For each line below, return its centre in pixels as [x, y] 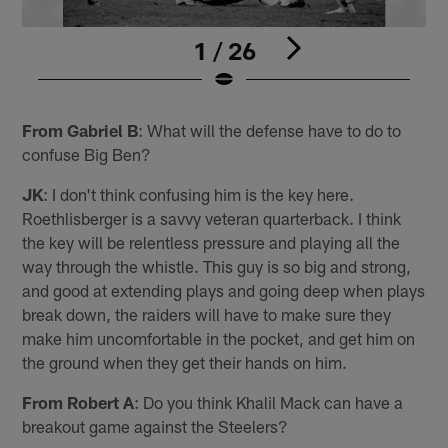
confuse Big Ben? [87, 153]
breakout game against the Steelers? [155, 425]
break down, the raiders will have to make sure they [207, 313]
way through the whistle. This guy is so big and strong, [217, 265]
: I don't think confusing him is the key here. [199, 193]
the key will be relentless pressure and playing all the [211, 241]
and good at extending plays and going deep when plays [224, 289]
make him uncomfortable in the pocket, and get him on [219, 337]
